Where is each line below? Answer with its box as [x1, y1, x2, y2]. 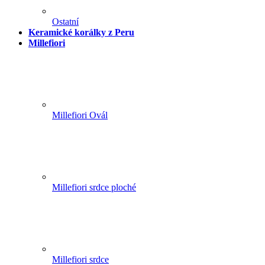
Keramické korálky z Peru [28, 27, 134, 38]
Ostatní [52, 17, 79, 27]
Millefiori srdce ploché [52, 182, 136, 193]
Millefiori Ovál [52, 110, 108, 121]
